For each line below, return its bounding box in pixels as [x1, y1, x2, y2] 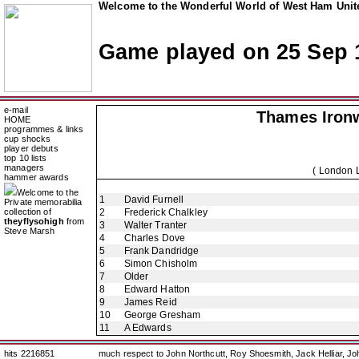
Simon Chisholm [123, 258, 198, 269]
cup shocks [4, 134, 51, 143]
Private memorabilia [4, 197, 83, 207]
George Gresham [123, 309, 201, 321]
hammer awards [4, 172, 69, 182]
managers [4, 163, 45, 172]
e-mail [4, 105, 28, 115]
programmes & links [4, 124, 84, 134]
